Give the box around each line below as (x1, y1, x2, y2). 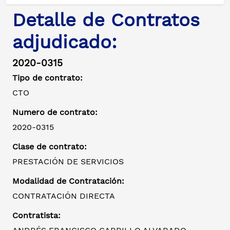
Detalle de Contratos (12, 9, 200, 31)
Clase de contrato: (12, 142, 87, 152)
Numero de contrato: (12, 107, 98, 118)
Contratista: (12, 210, 61, 221)
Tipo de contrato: (12, 73, 83, 83)
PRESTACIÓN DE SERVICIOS (12, 157, 124, 167)
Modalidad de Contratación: (12, 176, 124, 186)
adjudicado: (12, 31, 117, 53)
